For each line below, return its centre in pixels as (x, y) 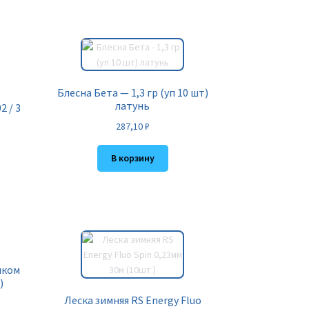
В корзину (132, 158)
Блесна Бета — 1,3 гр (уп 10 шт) (132, 93)
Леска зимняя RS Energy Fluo (132, 300)
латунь (133, 106)
